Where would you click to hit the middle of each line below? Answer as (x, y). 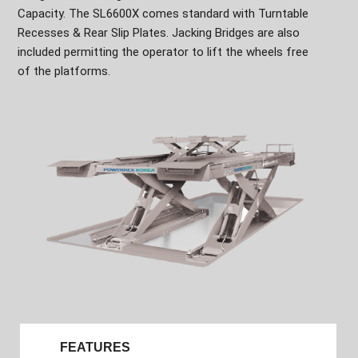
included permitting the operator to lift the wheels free (163, 52)
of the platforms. (64, 71)
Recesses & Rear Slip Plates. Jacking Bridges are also (159, 32)
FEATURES (95, 348)
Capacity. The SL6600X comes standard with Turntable (163, 13)
